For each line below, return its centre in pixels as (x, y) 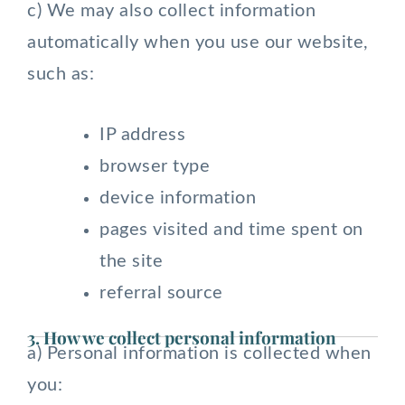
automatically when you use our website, (198, 42)
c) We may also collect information (171, 11)
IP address (142, 135)
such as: (61, 74)
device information (178, 198)
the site (131, 261)
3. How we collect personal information (182, 337)
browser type (155, 166)
